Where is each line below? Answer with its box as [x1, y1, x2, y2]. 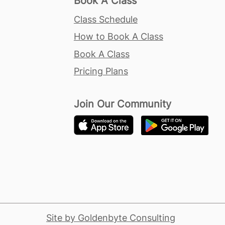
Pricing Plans [73, 66, 128, 77]
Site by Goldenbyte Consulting [46, 212, 175, 223]
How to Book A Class [73, 31, 163, 42]
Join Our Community [73, 98, 171, 110]
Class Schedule [73, 14, 138, 25]
